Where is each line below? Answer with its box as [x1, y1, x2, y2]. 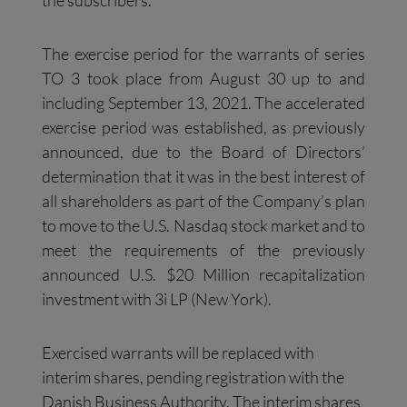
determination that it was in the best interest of [42, 166, 365, 187]
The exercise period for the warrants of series [42, 44, 365, 65]
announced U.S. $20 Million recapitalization [42, 264, 365, 285]
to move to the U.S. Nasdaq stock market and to [42, 215, 365, 236]
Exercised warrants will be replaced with [42, 342, 315, 362]
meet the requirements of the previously [42, 240, 365, 261]
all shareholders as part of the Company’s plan [42, 191, 365, 212]
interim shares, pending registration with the [42, 366, 345, 387]
